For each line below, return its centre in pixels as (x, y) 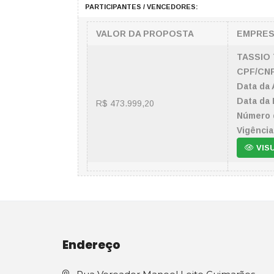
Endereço (91, 245)
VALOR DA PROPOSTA (145, 34)
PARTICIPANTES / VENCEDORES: (142, 7)
